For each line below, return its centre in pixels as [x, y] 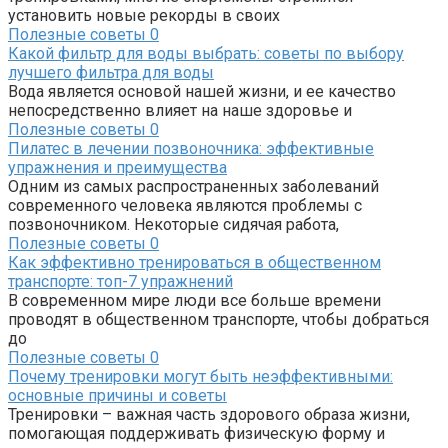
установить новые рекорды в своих [144, 16]
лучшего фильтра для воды [111, 73]
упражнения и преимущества [117, 168]
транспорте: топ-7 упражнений [120, 282]
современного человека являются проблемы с [185, 206]
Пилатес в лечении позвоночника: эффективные [191, 149]
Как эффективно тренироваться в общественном [194, 263]
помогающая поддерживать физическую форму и [196, 434]
